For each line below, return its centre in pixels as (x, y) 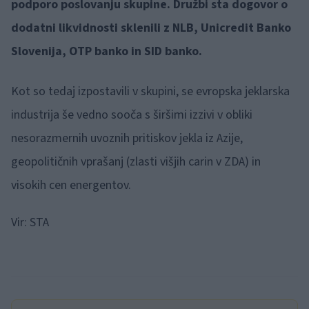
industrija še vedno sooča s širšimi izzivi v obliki (132, 115)
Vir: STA (30, 223)
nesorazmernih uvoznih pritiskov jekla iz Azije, (127, 139)
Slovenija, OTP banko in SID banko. (107, 52)
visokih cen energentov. (71, 186)
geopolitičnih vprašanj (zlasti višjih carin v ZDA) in (136, 162)
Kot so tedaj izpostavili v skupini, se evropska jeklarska (150, 92)
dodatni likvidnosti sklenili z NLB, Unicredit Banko (151, 28)
